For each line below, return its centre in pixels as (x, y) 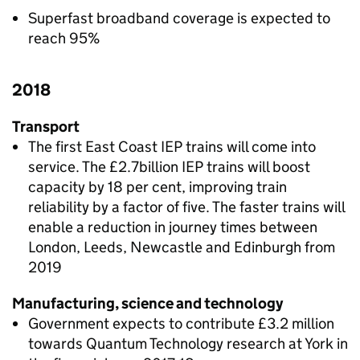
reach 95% (64, 38)
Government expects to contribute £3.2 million (181, 323)
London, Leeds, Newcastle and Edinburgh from (182, 247)
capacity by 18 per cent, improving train (157, 187)
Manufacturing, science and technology (147, 303)
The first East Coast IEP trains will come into (172, 147)
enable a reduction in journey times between (173, 227)
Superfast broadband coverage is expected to (179, 18)
